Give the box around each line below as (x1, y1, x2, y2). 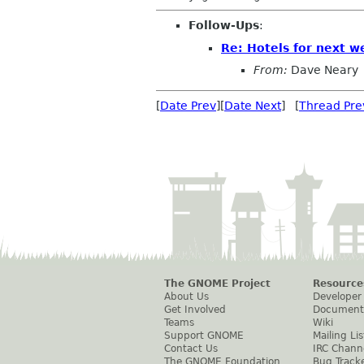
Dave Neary (288, 63, 358, 77)
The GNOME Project (164, 278, 271, 290)
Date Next (224, 99, 281, 113)
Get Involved (164, 304, 226, 316)
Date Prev (160, 99, 216, 113)
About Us (164, 291, 209, 303)
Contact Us (164, 343, 218, 355)
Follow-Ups (188, 19, 259, 32)
